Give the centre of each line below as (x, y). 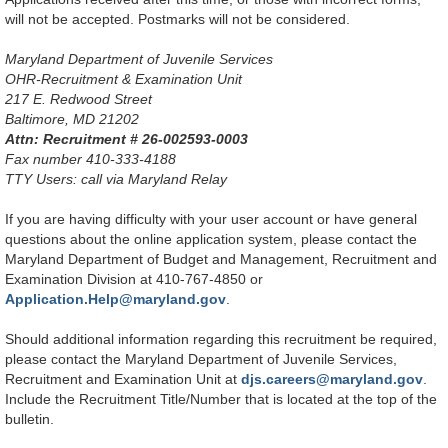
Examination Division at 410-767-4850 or (134, 279)
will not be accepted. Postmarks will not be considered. (177, 19)
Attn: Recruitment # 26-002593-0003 (126, 139)
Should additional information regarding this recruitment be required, (221, 339)
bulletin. (29, 419)
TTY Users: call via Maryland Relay (116, 179)
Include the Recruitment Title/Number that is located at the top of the (221, 399)
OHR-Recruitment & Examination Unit (123, 79)
